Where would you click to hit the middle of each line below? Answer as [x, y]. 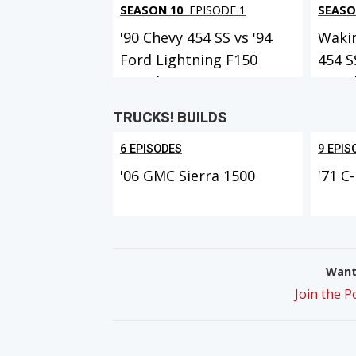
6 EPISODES [151, 149]
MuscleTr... [157, 81]
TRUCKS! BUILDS [170, 118]
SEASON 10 [151, 10]
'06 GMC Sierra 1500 [188, 176]
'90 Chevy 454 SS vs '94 [196, 37]
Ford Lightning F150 [189, 59]
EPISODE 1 [216, 10]
